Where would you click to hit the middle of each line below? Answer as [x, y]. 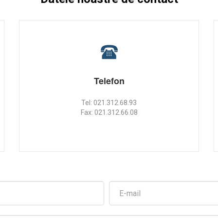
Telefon [109, 81]
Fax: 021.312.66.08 [109, 112]
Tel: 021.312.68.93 [109, 103]
